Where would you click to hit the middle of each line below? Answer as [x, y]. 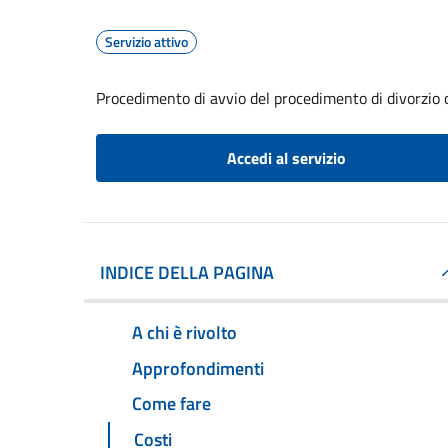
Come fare [171, 404]
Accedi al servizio [286, 158]
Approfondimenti [198, 368]
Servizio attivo [146, 41]
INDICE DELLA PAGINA [187, 272]
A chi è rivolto [184, 332]
